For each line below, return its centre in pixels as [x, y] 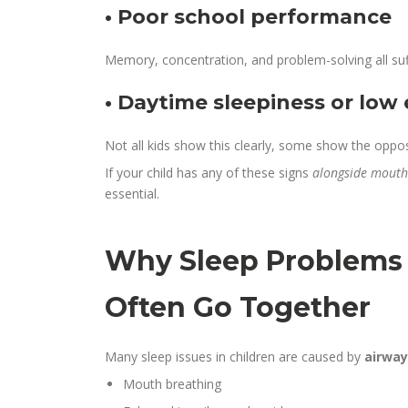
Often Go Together [238, 308]
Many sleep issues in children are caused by [235, 357]
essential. [133, 194]
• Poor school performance [249, 17]
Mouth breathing [173, 384]
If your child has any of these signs [209, 173]
